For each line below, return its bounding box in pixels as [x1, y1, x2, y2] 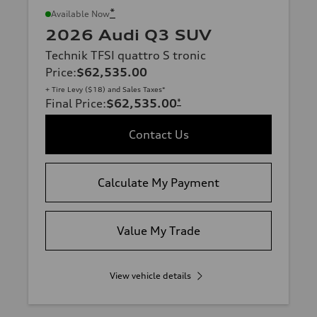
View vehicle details [109, 270, 191, 282]
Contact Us [128, 127, 189, 142]
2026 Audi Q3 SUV [45, 26, 212, 45]
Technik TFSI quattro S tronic [45, 48, 206, 63]
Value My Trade [117, 224, 200, 238]
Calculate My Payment [98, 175, 219, 190]
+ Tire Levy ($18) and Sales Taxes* [45, 85, 166, 94]
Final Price [45, 96, 103, 111]
